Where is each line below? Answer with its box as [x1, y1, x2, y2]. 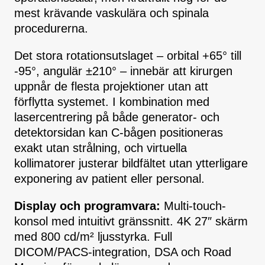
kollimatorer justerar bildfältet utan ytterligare [14, 157, 248, 170]
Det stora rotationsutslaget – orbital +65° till [14, 49, 241, 63]
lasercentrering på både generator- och [14, 111, 219, 124]
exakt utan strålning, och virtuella [14, 141, 187, 155]
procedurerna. [14, 22, 88, 35]
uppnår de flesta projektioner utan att [14, 80, 208, 93]
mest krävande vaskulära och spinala [14, 7, 209, 20]
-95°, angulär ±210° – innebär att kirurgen [14, 64, 232, 78]
